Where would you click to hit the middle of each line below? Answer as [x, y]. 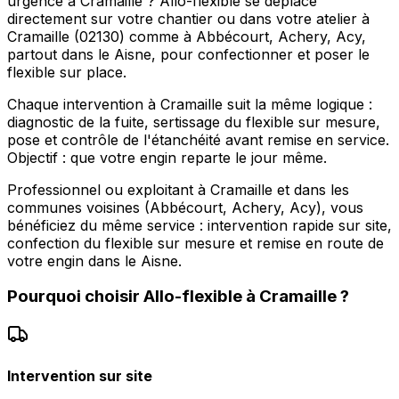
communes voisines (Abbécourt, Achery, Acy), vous [185, 207]
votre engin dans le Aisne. [94, 261]
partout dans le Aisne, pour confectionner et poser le [188, 54]
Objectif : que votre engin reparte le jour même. [167, 157]
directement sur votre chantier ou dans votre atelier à [188, 18]
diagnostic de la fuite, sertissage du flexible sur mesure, [194, 122]
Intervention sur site [80, 376]
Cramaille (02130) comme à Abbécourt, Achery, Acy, [187, 36]
